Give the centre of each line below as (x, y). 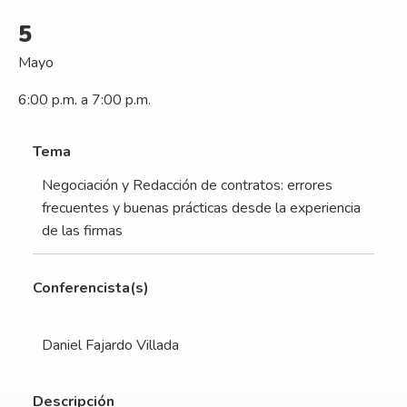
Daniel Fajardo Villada (110, 345)
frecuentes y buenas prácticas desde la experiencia (201, 208)
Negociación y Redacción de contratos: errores (187, 186)
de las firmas (82, 231)
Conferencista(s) (91, 288)
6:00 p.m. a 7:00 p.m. (84, 100)
